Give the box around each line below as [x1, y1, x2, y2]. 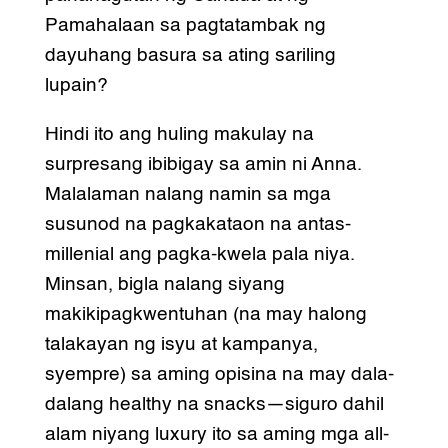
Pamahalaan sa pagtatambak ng [44, 16, 326, 36]
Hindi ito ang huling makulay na [44, 125, 314, 145]
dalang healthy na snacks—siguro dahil [44, 395, 384, 415]
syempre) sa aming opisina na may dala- [44, 365, 394, 385]
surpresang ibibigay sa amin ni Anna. [44, 155, 362, 175]
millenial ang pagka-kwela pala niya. [44, 245, 355, 265]
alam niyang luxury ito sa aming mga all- [44, 425, 389, 445]
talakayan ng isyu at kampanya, [44, 335, 318, 355]
